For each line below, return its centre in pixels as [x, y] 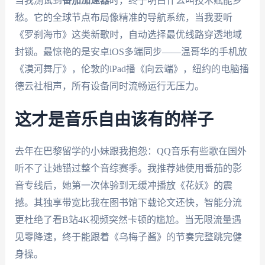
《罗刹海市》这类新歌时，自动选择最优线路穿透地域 [128, 34]
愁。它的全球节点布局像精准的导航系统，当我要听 [123, 17]
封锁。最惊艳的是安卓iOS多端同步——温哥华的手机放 [131, 51]
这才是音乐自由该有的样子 [114, 120]
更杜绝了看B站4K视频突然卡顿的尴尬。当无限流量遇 [128, 220]
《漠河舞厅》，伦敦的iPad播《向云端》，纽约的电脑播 [132, 69]
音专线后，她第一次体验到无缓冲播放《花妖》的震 [123, 186]
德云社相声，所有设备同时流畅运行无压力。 [109, 86]
